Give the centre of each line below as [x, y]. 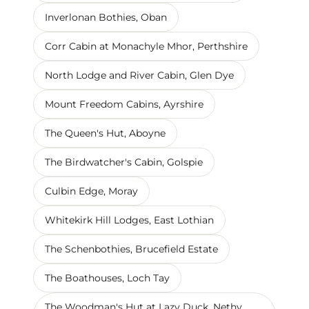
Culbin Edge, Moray [91, 191]
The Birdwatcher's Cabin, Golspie [124, 162]
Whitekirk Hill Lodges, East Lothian [129, 220]
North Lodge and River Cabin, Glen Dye [139, 75]
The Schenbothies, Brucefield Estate [131, 249]
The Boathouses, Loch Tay [107, 278]
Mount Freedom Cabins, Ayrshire [124, 104]
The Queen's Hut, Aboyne [105, 133]
